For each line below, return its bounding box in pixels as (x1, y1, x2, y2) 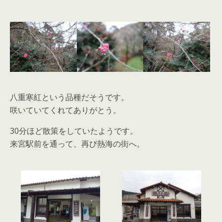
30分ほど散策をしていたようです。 (10, 125, 138, 136)
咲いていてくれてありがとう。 (10, 104, 121, 115)
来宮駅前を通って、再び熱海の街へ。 (10, 138, 145, 149)
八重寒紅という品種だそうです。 (10, 91, 129, 103)
